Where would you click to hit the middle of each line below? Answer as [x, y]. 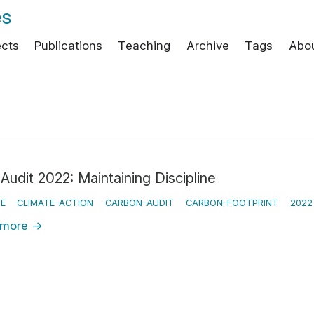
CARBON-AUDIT [140, 203]
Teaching [144, 46]
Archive [207, 46]
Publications [68, 46]
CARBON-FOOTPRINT [232, 203]
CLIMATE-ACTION [55, 203]
